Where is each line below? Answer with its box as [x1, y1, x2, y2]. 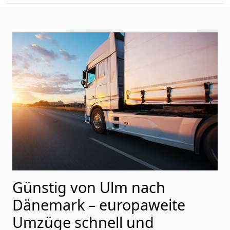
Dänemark [12, 194, 88, 215]
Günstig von [12, 177, 100, 197]
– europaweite [88, 194, 185, 215]
